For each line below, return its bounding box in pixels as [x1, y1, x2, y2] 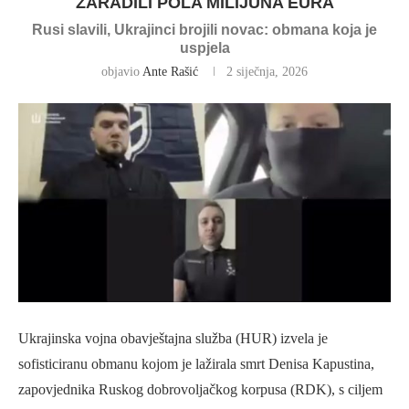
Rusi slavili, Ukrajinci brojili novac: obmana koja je [32, 22, 377, 37]
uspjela [179, 40, 230, 56]
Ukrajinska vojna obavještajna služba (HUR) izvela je [18, 330, 328, 347]
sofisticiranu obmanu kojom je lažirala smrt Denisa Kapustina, [18, 356, 374, 372]
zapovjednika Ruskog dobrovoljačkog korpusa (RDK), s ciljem [18, 382, 383, 398]
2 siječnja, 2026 [226, 65, 308, 79]
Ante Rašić [142, 65, 198, 79]
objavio [101, 65, 142, 79]
